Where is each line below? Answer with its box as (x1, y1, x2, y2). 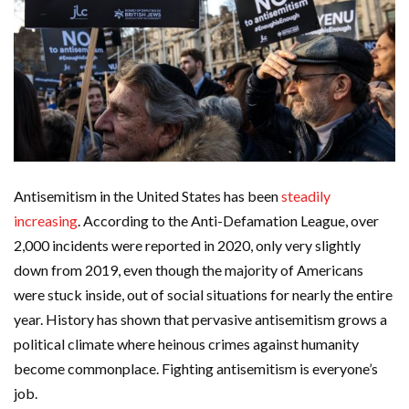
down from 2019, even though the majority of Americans (14, 261, 363, 279)
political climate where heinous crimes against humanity (14, 335, 359, 353)
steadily (281, 187, 330, 205)
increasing (14, 212, 78, 230)
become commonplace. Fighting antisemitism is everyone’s (14, 360, 378, 378)
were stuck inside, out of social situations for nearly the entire (14, 286, 393, 304)
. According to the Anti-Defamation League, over (78, 212, 379, 230)
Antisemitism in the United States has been (14, 187, 281, 205)
